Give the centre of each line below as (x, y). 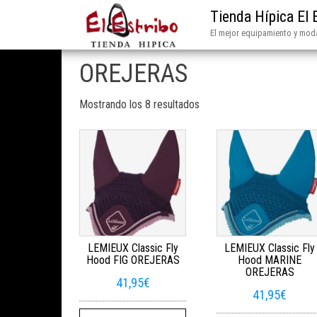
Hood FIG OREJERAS (133, 260)
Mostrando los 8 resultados (139, 104)
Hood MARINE (270, 260)
